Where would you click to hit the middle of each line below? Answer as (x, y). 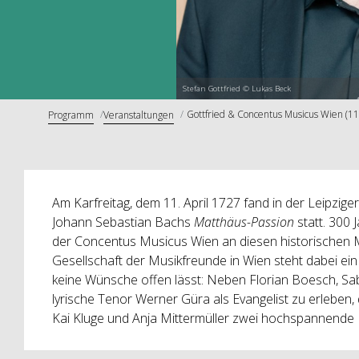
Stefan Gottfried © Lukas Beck (236, 89)
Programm (71, 115)
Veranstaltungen (139, 115)
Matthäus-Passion (245, 222)
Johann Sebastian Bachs (123, 222)
